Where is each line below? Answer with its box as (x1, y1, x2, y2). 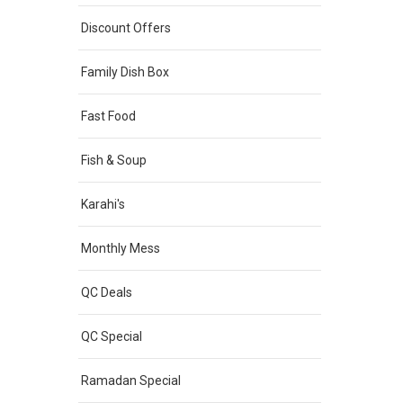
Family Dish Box (81, 65, 169, 79)
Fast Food (81, 109, 136, 123)
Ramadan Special (81, 373, 181, 388)
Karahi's (81, 197, 125, 211)
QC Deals (81, 285, 132, 300)
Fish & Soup (81, 153, 147, 167)
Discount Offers (81, 21, 171, 35)
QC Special (81, 329, 142, 344)
